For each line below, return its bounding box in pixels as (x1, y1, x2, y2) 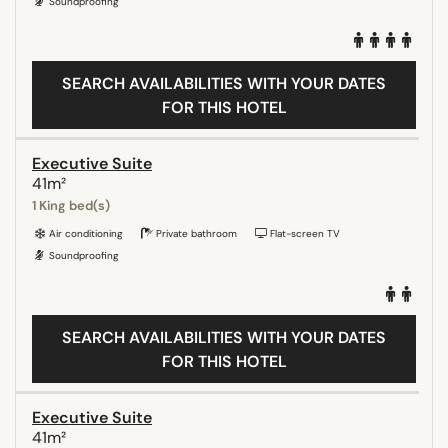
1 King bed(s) (32, 196, 110, 214)
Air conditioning (46, 226, 123, 240)
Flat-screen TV (267, 226, 340, 240)
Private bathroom (153, 226, 237, 240)
